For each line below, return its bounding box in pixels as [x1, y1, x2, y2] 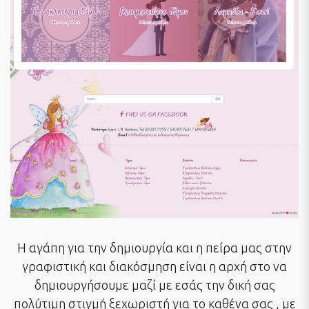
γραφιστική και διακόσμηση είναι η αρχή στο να [22, 259, 287, 274]
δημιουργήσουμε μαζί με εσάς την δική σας [34, 278, 275, 292]
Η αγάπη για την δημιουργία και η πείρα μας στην [17, 241, 292, 255]
